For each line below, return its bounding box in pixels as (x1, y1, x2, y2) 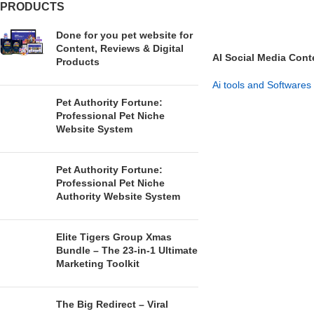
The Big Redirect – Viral (56, 299, 168, 310)
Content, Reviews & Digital (56, 43, 184, 54)
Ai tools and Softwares (212, 79, 311, 91)
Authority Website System (56, 191, 180, 202)
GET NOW (220, 101, 264, 112)
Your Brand (212, 64, 266, 76)
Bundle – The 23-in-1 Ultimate (56, 245, 198, 256)
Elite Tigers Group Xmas (56, 231, 172, 243)
